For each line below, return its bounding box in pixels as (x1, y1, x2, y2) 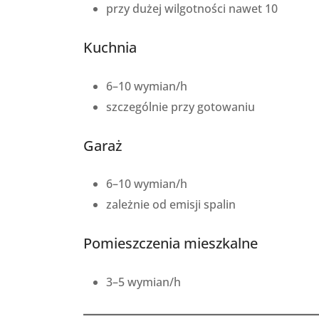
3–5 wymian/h (105, 273, 181, 290)
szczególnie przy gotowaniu (105, 98, 255, 115)
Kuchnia (83, 38, 137, 58)
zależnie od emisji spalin (105, 197, 236, 213)
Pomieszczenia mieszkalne (83, 234, 258, 253)
